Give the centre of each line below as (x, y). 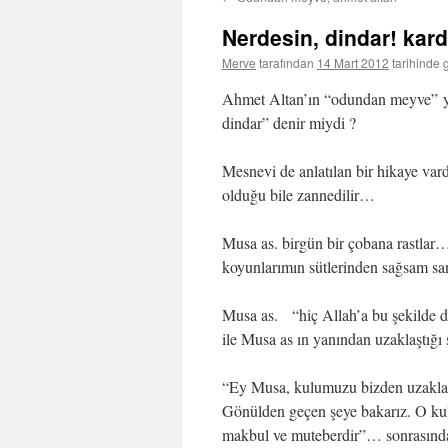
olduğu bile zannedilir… (298, 194)
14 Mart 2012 (353, 62)
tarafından (286, 62)
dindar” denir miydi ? (289, 122)
